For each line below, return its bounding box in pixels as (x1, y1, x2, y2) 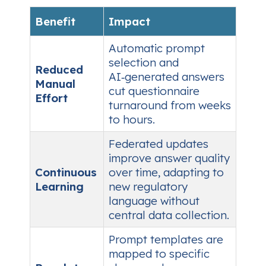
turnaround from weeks (109, 97, 231, 112)
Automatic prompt (109, 40, 205, 55)
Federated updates (109, 136, 208, 151)
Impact (109, 14, 150, 28)
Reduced (35, 62, 83, 77)
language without (109, 193, 199, 208)
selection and (109, 55, 179, 69)
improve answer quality (109, 150, 230, 165)
